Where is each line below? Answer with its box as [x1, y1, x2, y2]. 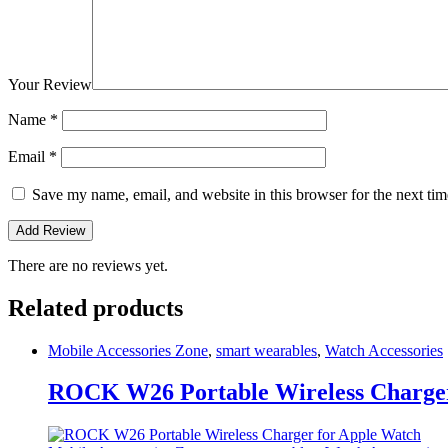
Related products [8, 294, 183, 321]
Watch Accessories [325, 341, 443, 359]
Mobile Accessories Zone [48, 341, 208, 359]
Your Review [8, 75, 92, 93]
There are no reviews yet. [8, 256, 168, 274]
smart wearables [216, 341, 317, 359]
